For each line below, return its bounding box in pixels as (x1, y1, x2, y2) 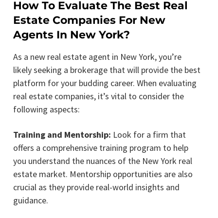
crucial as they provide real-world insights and (13, 181, 180, 193)
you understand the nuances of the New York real (13, 155, 192, 166)
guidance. (13, 194, 48, 206)
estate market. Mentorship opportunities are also (13, 168, 193, 180)
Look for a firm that (112, 128, 186, 140)
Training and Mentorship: (13, 128, 113, 140)
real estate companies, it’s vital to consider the (13, 90, 184, 102)
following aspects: (13, 103, 80, 115)
